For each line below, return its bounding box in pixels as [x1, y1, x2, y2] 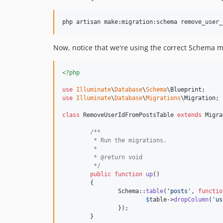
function [114, 171, 142, 178]
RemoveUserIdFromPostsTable [80, 111, 177, 119]
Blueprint [170, 86, 202, 94]
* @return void [90, 154, 142, 161]
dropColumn [174, 196, 209, 204]
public [90, 171, 111, 178]
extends [177, 111, 202, 119]
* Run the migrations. [90, 137, 167, 144]
